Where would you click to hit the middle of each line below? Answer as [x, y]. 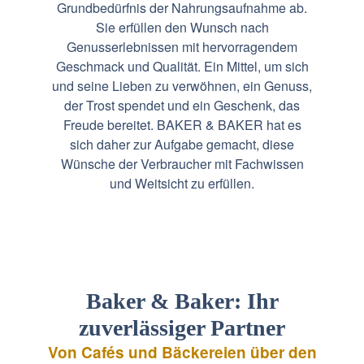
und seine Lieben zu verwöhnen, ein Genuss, [182, 85]
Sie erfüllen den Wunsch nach [182, 27]
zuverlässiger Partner [182, 327]
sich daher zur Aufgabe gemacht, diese [182, 144]
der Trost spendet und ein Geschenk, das [182, 105]
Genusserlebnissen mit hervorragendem [182, 46]
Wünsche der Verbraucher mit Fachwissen [182, 163]
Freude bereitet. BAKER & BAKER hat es [182, 124]
